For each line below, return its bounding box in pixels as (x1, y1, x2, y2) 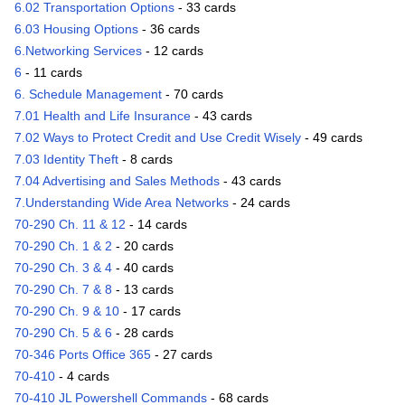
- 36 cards (138, 22, 200, 37)
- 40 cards (112, 260, 174, 276)
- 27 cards (151, 347, 212, 363)
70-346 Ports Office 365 (14, 347, 151, 363)
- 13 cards (112, 282, 174, 297)
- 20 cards (112, 239, 174, 254)
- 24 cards (229, 195, 290, 211)
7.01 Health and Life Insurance (14, 108, 191, 124)
